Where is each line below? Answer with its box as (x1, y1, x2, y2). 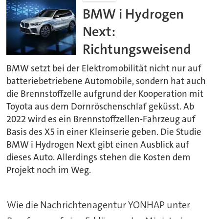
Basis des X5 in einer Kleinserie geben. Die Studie (6, 126, 202, 138)
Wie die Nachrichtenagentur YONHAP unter (6, 198, 190, 211)
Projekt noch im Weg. (6, 164, 91, 176)
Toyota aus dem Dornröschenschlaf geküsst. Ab (6, 100, 195, 112)
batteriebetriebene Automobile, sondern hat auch (6, 75, 206, 87)
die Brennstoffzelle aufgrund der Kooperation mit (6, 88, 204, 100)
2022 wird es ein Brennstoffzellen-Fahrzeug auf (6, 113, 196, 125)
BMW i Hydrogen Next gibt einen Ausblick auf (6, 138, 190, 151)
